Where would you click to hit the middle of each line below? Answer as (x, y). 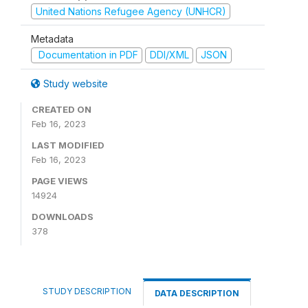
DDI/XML (169, 55)
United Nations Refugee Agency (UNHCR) (131, 11)
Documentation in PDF (87, 55)
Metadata (52, 39)
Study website (74, 83)
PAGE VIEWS (60, 180)
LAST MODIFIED (68, 145)
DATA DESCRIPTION (197, 293)
